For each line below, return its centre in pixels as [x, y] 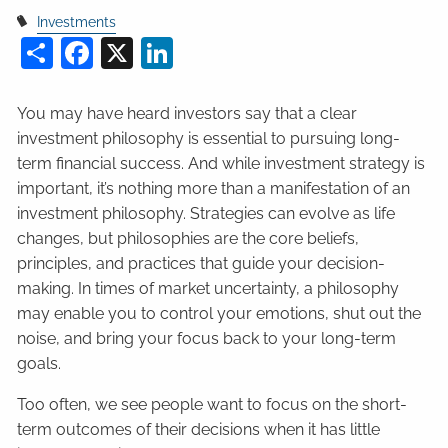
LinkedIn [237, 50]
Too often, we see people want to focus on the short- [212, 405]
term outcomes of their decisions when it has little [199, 430]
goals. [39, 364]
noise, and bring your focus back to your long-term [207, 339]
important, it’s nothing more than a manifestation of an [214, 189]
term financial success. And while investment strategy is [221, 164]
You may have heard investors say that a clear [187, 114]
